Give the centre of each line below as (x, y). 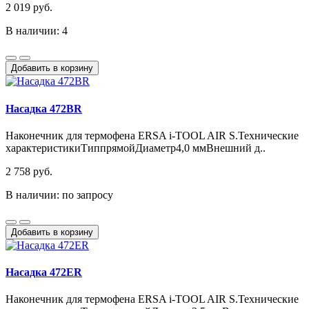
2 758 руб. (29, 171)
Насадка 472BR (44, 108)
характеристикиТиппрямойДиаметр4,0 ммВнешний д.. (136, 148)
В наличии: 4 (37, 31)
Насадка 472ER (44, 272)
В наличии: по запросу (59, 195)
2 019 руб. (29, 8)
